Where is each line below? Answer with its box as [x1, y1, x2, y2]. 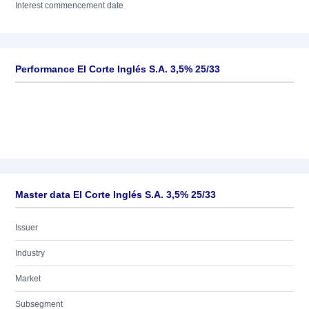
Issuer [15, 223, 38, 232]
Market [15, 274, 41, 283]
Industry [15, 248, 45, 258]
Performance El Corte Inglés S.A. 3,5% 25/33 [15, 63, 220, 74]
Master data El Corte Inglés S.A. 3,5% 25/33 [15, 189, 216, 200]
